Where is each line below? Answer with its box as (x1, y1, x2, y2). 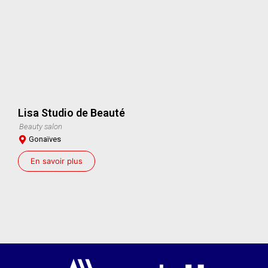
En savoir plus (31, 156, 83, 166)
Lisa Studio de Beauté (18, 106, 125, 119)
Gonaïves (29, 134, 61, 144)
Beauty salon (19, 121, 62, 131)
